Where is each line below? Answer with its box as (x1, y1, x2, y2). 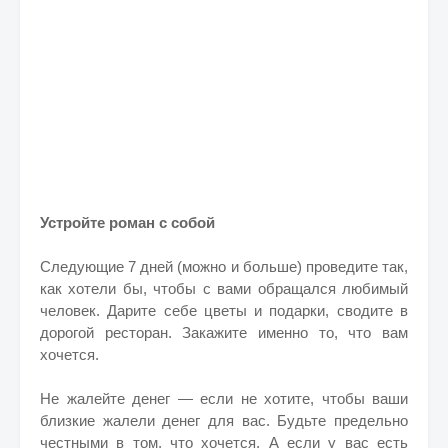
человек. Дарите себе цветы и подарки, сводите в (40, 302, 408, 319)
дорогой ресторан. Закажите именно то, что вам (40, 324, 408, 341)
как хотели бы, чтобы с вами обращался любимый (40, 280, 408, 297)
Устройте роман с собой (40, 214, 215, 231)
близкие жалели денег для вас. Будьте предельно (40, 412, 408, 429)
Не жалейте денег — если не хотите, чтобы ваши (40, 390, 408, 407)
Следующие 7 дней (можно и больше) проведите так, (40, 258, 408, 275)
